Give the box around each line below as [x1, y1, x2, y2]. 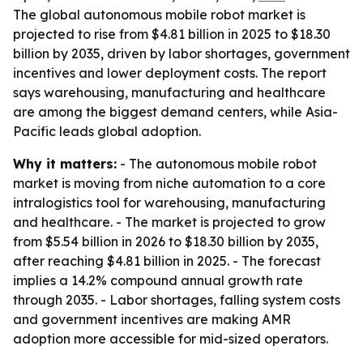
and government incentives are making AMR [13, 311, 291, 327]
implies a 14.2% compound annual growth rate [13, 272, 303, 288]
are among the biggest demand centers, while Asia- [13, 104, 338, 120]
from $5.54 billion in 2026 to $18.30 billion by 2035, [13, 233, 318, 250]
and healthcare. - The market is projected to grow [13, 214, 326, 230]
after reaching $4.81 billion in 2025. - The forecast [13, 253, 321, 269]
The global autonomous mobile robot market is [13, 6, 305, 23]
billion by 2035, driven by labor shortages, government [13, 45, 350, 62]
